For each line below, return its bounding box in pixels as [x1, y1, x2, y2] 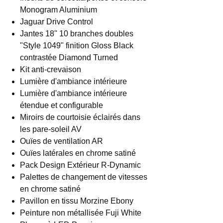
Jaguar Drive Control [20, 17, 93, 26]
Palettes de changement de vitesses [20, 173, 147, 181]
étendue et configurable [20, 101, 103, 110]
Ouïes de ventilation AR [20, 137, 103, 145]
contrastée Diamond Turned [20, 53, 118, 62]
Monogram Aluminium [20, 5, 97, 14]
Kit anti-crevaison [20, 65, 81, 74]
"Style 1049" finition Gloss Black [20, 41, 133, 50]
